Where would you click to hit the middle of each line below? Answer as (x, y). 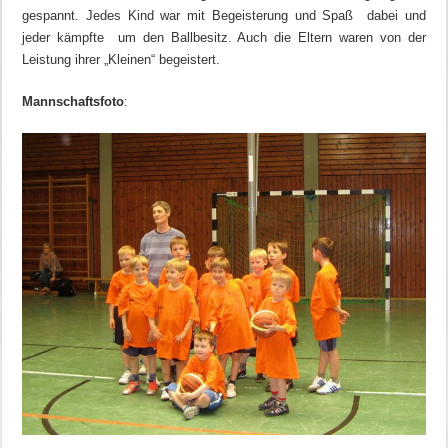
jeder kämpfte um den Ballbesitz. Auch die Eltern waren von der (224, 37)
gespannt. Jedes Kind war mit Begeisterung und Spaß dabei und (224, 15)
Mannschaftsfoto (73, 101)
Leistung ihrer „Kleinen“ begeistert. (121, 59)
